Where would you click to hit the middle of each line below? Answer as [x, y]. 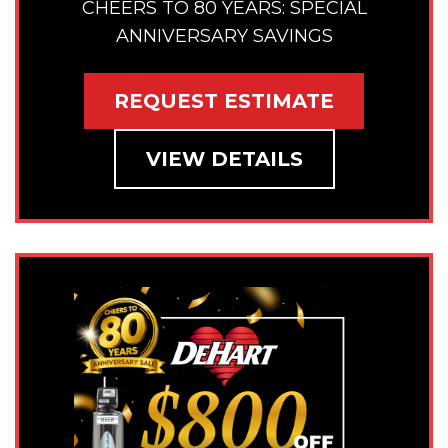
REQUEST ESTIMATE [224, 101]
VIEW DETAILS [224, 159]
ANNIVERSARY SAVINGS [224, 35]
